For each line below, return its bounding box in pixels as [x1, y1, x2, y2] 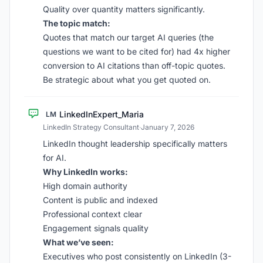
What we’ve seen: [43, 237, 114, 247]
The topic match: [43, 18, 110, 28]
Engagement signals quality [43, 223, 149, 233]
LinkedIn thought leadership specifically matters [43, 139, 227, 149]
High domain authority [43, 181, 127, 191]
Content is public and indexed [43, 195, 158, 205]
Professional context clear [43, 209, 142, 219]
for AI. [43, 153, 66, 163]
